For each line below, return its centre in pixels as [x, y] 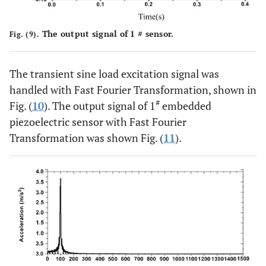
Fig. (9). [25, 34]
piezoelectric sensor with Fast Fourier [98, 121]
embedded [186, 105]
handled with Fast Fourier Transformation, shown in [133, 89]
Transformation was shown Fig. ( [86, 137]
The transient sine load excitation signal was [114, 73]
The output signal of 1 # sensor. [107, 33]
